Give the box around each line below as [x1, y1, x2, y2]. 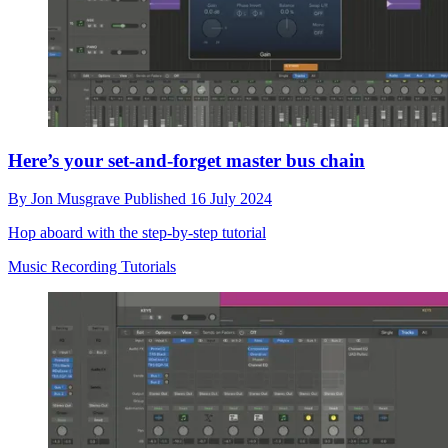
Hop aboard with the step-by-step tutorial [8, 224, 266, 242]
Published [124, 190, 190, 208]
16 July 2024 [190, 190, 272, 208]
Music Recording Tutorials [8, 258, 176, 276]
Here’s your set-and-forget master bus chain [8, 149, 365, 171]
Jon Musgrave [31, 190, 124, 208]
